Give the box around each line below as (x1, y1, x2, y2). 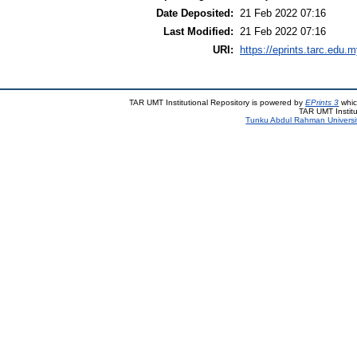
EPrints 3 (305, 97, 339, 107)
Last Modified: (163, 25, 233, 38)
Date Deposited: (156, 7, 233, 20)
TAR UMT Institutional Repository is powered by (129, 97, 306, 107)
